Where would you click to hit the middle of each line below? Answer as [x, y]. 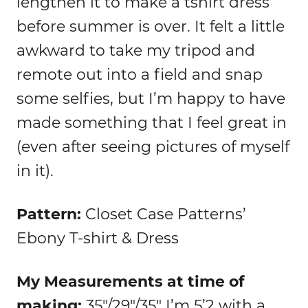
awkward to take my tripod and [136, 51]
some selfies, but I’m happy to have [151, 99]
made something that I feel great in [152, 123]
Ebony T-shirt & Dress [98, 239]
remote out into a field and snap [140, 75]
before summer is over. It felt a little [151, 27]
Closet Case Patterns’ [166, 214]
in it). [35, 171]
